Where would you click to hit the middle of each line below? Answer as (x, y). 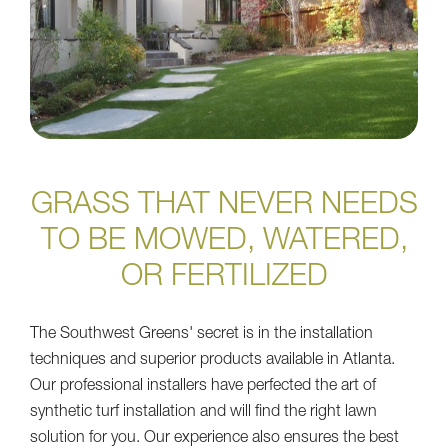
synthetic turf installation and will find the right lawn (203, 413)
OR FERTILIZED (224, 279)
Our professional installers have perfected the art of (203, 387)
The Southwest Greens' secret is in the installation (201, 335)
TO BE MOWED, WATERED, (224, 243)
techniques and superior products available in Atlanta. (212, 361)
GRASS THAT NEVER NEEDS (224, 207)
